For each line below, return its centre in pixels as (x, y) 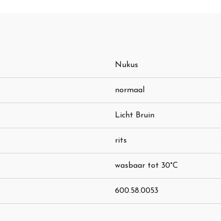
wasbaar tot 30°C (147, 166)
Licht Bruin (135, 116)
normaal (130, 91)
